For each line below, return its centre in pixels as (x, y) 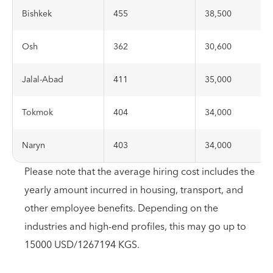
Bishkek (37, 14)
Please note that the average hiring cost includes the (140, 172)
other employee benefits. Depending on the (121, 208)
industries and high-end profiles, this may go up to (135, 227)
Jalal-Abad (43, 80)
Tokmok (37, 113)
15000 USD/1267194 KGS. (82, 245)
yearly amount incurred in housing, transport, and (134, 190)
